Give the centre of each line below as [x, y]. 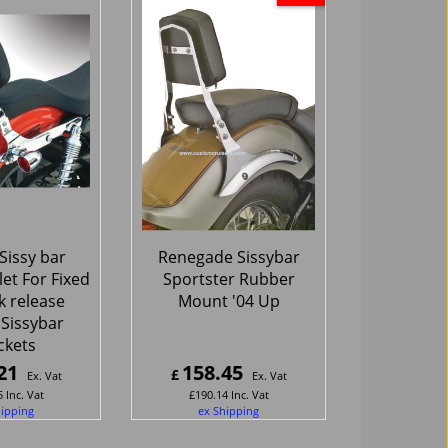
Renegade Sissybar [228, 256]
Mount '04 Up [228, 300]
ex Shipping [228, 410]
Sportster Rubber [228, 278]
